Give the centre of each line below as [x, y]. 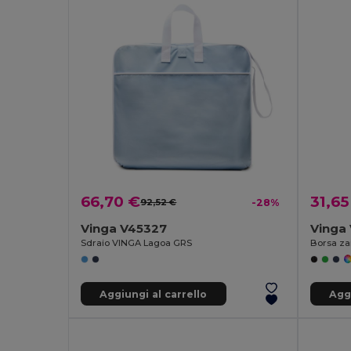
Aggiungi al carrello [154, 294]
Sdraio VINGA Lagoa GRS [137, 243]
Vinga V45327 [124, 229]
